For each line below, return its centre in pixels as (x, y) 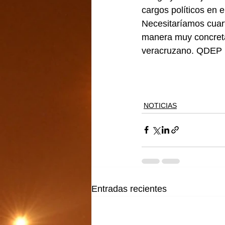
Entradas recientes (129, 189)
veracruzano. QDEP (182, 50)
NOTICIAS (160, 105)
